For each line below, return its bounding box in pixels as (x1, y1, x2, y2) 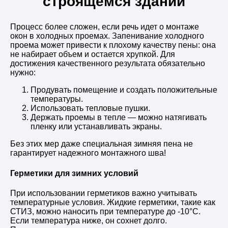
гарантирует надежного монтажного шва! (10, 149, 166, 158)
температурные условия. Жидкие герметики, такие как (10, 197, 215, 207)
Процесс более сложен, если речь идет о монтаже (10, 22, 199, 32)
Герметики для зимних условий (10, 168, 138, 178)
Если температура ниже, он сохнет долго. (10, 216, 167, 225)
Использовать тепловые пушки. (31, 104, 150, 113)
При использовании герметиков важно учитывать (10, 188, 197, 197)
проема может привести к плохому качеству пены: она (10, 41, 216, 50)
